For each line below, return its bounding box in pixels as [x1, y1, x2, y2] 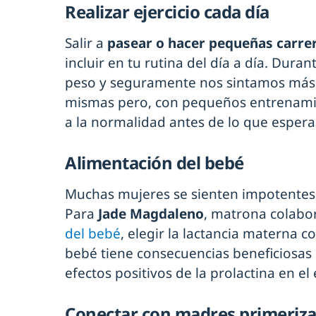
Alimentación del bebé [65, 151, 244, 175]
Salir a [65, 34, 107, 53]
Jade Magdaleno [98, 205, 204, 224]
